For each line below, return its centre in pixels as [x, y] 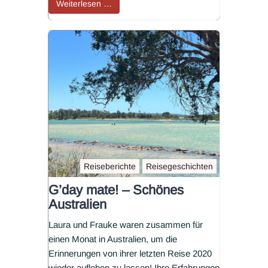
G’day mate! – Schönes [116, 190]
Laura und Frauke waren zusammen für [126, 225]
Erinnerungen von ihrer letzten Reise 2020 [130, 254]
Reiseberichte [110, 167]
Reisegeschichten [179, 167]
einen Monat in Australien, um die [113, 239]
